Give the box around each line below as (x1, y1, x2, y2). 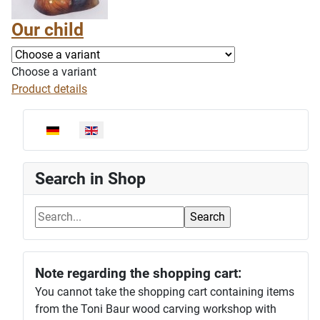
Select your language (34, 122, 140, 136)
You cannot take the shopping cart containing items (35, 285, 294, 299)
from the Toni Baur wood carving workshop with (35, 302, 276, 316)
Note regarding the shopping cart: (35, 266, 241, 281)
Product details (11, 82, 87, 96)
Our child (11, 19, 84, 40)
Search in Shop (35, 169, 146, 189)
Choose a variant (11, 65, 96, 79)
